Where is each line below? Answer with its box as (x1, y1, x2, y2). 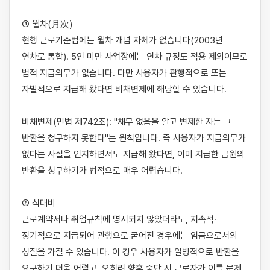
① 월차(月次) (22, 19, 72, 30)
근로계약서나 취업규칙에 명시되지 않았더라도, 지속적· (22, 214, 216, 225)
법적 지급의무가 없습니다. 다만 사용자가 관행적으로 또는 (22, 67, 227, 78)
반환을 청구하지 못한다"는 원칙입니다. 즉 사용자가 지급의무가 (22, 133, 246, 143)
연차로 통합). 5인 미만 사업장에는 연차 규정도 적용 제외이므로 (22, 51, 248, 62)
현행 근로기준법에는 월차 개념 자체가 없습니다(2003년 (22, 35, 223, 46)
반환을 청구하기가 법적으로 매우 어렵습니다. (22, 165, 183, 176)
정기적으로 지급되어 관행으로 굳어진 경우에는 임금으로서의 (22, 230, 237, 241)
